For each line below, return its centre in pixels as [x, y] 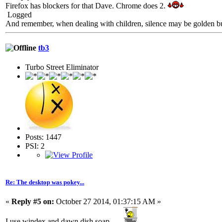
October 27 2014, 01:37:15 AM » [108, 202]
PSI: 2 [35, 146]
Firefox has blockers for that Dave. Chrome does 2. [86, 5]
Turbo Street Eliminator [62, 67]
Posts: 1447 [43, 137]
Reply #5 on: [33, 202]
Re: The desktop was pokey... [45, 182]
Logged [19, 14]
